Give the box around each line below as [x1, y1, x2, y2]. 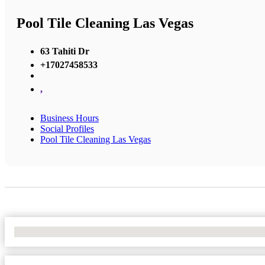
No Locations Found [14, 226, 92, 237]
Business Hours [40, 112, 99, 123]
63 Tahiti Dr [40, 46, 89, 56]
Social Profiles [40, 123, 94, 134]
